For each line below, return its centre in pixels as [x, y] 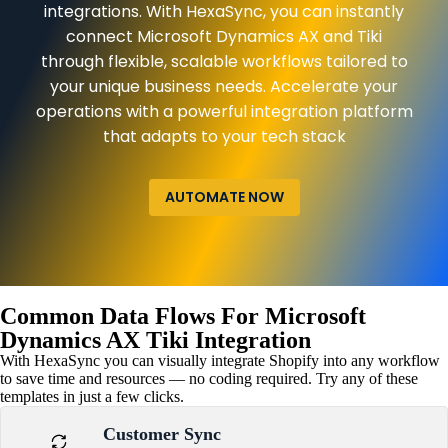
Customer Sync [162, 433]
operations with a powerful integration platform [224, 111]
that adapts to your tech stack [224, 136]
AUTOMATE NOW [224, 196]
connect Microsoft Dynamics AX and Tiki [224, 36]
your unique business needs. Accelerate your [224, 86]
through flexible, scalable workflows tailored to [224, 61]
